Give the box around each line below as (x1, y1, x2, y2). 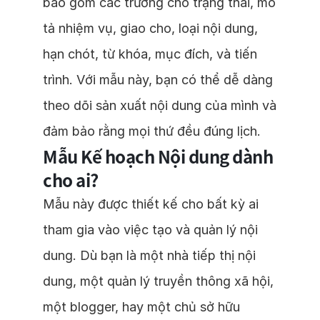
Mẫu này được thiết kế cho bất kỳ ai (43, 196, 259, 211)
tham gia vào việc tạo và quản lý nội (43, 222, 258, 237)
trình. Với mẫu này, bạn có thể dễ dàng (43, 72, 273, 87)
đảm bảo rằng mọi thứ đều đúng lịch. (43, 124, 261, 139)
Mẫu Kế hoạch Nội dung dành (43, 144, 273, 169)
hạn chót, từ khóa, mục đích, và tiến (43, 46, 257, 61)
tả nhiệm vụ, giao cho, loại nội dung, (43, 21, 258, 36)
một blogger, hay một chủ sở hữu (43, 299, 240, 314)
